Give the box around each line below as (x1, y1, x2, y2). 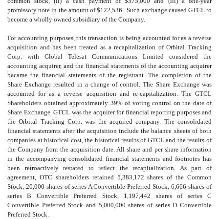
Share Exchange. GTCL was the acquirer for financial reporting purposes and (7, 109, 212, 116)
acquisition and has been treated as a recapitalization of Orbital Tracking (7, 44, 212, 51)
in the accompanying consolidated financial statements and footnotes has (7, 155, 212, 163)
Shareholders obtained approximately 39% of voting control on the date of (7, 99, 212, 107)
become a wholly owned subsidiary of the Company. (7, 16, 148, 23)
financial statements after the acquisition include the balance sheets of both (7, 127, 212, 135)
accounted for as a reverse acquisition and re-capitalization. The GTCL (7, 90, 212, 98)
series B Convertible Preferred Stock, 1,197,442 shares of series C (7, 192, 212, 200)
